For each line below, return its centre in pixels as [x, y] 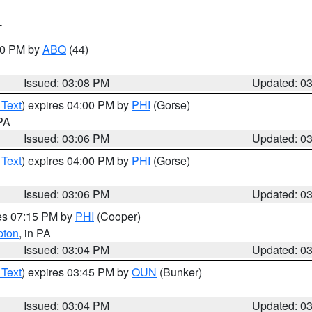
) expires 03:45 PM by [77, 272]
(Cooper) [117, 216]
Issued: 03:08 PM [67, 83]
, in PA [35, 233]
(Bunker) [179, 272]
